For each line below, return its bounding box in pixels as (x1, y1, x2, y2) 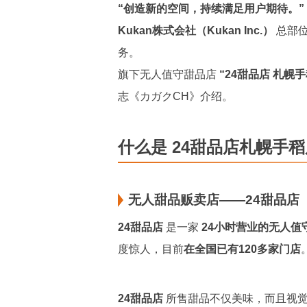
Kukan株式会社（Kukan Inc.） (118, 25, 273, 36)
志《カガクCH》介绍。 (118, 90, 233, 102)
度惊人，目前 (118, 243, 184, 255)
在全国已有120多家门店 (184, 243, 301, 255)
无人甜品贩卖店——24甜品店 (128, 193, 299, 207)
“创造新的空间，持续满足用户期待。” (118, 3, 304, 14)
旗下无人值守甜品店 (118, 69, 219, 80)
